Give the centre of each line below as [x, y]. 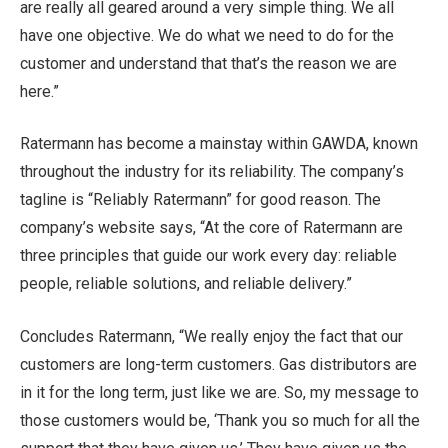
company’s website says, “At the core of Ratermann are [211, 228]
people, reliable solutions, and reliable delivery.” [186, 284]
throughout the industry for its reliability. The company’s [212, 172]
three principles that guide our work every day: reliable [208, 256]
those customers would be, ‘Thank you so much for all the [220, 420]
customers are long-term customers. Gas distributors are [218, 364]
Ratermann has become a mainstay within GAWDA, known [219, 144]
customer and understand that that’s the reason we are [208, 63]
